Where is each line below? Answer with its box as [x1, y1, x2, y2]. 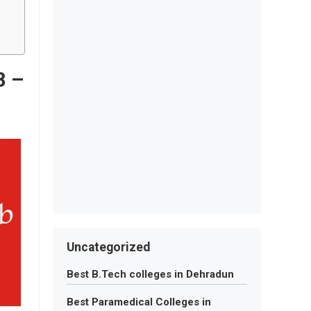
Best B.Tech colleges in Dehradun [67, 268, 234, 280]
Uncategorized [67, 240, 150, 254]
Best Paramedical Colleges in [67, 296, 211, 308]
